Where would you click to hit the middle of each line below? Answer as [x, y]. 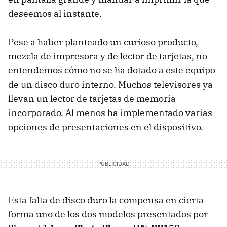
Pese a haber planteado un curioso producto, [103, 42]
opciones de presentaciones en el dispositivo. [106, 127]
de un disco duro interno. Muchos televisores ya [110, 84]
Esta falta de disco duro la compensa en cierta [106, 200]
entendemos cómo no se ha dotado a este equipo [112, 70]
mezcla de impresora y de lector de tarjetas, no [108, 56]
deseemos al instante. [55, 13]
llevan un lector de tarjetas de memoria [92, 98]
